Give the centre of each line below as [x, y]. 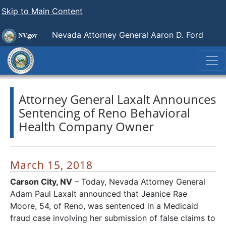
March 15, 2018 [51, 165]
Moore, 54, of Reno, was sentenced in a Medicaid [104, 206]
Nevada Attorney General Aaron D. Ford [128, 35]
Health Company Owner [86, 126]
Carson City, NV [41, 182]
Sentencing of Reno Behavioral [104, 113]
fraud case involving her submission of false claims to [113, 218]
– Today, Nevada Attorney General [139, 182]
